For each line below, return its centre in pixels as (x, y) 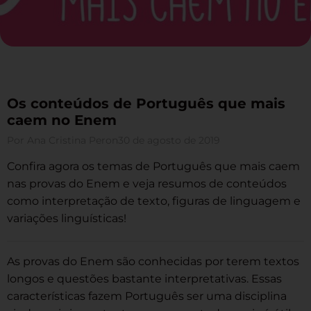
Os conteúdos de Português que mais (146, 103)
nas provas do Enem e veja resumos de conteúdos (147, 184)
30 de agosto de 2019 (169, 140)
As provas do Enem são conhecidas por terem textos (153, 261)
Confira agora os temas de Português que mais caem (153, 166)
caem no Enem (62, 120)
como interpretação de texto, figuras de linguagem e (154, 201)
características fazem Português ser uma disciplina (147, 296)
